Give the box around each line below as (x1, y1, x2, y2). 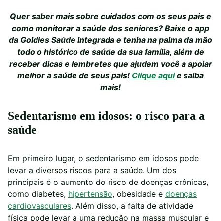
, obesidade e (112, 189, 165, 199)
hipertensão (68, 189, 112, 199)
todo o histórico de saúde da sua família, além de (17, 47, 204, 57)
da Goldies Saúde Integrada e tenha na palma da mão (9, 35, 212, 45)
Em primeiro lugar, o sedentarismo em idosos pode (8, 153, 199, 164)
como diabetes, (8, 189, 68, 199)
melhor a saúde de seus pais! (17, 71, 130, 81)
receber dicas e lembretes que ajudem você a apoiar (9, 59, 212, 69)
